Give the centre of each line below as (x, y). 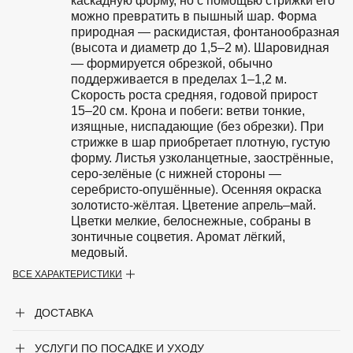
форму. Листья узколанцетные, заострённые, (202, 158)
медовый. (99, 253)
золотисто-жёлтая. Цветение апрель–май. (193, 206)
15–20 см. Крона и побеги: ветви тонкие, (188, 111)
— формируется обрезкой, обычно (172, 64)
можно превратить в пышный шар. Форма (194, 17)
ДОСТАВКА (64, 313)
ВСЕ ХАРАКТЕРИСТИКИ (67, 275)
